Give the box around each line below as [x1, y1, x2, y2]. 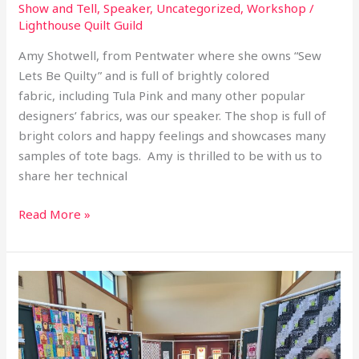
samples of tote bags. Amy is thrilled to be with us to [18, 147, 323, 164]
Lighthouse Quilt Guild [18, 17, 143, 34]
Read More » [18, 205, 91, 222]
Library [18, 311, 60, 328]
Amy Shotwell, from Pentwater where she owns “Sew [18, 47, 322, 64]
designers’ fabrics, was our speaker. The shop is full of [18, 107, 327, 124]
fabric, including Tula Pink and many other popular [18, 87, 306, 104]
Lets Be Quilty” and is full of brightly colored [18, 67, 270, 84]
